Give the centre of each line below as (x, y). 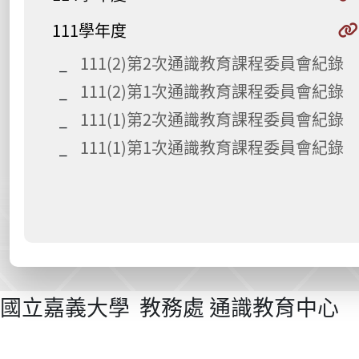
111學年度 (89, 30)
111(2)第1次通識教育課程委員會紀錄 (212, 91)
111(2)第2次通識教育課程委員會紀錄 (212, 63)
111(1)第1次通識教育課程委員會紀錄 (212, 147)
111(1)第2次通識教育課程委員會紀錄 (212, 119)
